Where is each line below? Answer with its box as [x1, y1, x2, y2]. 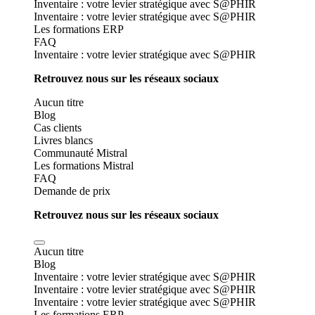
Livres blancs [34, 134, 93, 146]
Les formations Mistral [34, 160, 134, 172]
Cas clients [34, 122, 82, 134]
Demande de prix [34, 185, 110, 197]
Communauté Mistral [34, 147, 127, 159]
